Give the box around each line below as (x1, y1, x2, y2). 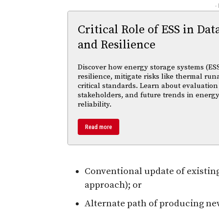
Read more (85, 123, 112, 131)
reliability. (78, 99, 111, 109)
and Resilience (78, 37, 155, 52)
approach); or (85, 179, 142, 191)
